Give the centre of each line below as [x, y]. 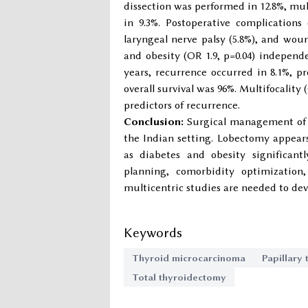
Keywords [153, 233]
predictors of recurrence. [182, 105]
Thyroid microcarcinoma [189, 258]
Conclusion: [154, 122]
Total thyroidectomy [179, 277]
